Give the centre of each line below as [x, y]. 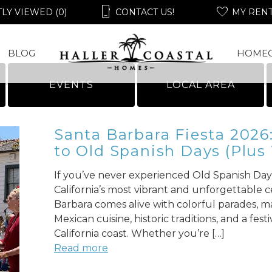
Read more [81, 248]
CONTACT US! [144, 12]
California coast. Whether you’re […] [139, 234]
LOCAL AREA [200, 85]
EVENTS [72, 85]
